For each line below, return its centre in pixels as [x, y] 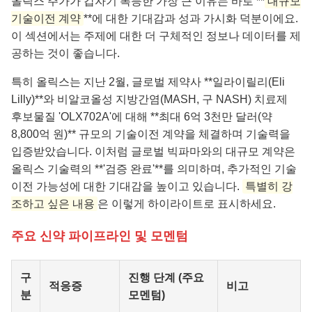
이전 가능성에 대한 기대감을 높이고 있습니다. [127, 187]
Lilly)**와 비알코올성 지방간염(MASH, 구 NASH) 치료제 [149, 100]
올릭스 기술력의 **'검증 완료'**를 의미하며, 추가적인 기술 [154, 169]
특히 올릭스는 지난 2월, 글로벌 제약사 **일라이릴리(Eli [148, 82]
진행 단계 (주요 [166, 278]
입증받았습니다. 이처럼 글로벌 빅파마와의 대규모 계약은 [153, 152]
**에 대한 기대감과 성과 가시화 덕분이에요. [191, 19]
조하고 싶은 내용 [53, 204]
